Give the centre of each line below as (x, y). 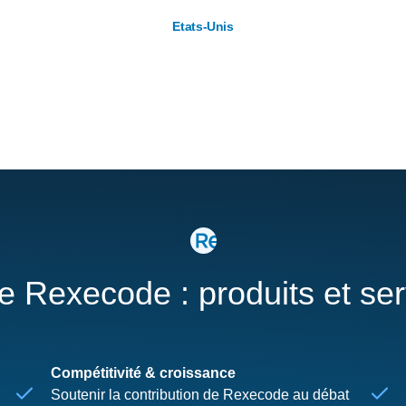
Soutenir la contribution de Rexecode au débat (200, 395)
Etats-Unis (203, 26)
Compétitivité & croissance (143, 373)
